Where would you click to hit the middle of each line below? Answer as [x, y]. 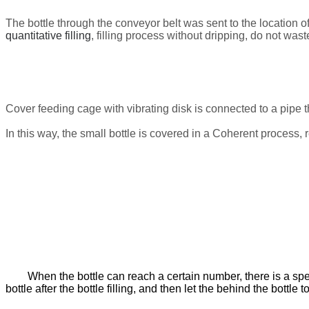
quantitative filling [48, 35]
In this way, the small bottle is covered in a [109, 133]
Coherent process [256, 133]
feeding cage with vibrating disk [113, 108]
